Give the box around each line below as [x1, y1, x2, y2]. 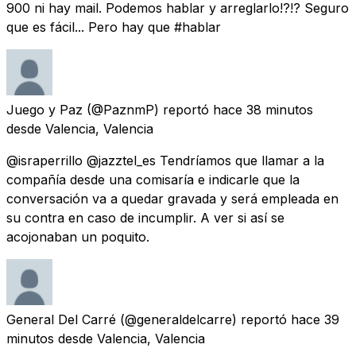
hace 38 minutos [213, 101, 313, 118]
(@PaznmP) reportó [87, 101, 209, 118]
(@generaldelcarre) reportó [120, 311, 287, 327]
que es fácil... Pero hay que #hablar [6, 18, 221, 35]
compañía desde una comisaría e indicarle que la [6, 171, 300, 188]
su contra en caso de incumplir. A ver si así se [6, 209, 284, 226]
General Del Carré [6, 311, 116, 327]
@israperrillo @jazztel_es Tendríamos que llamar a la [6, 152, 324, 168]
